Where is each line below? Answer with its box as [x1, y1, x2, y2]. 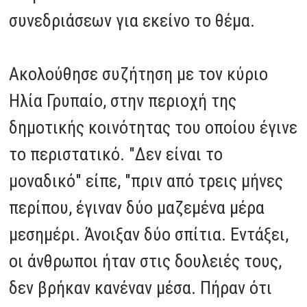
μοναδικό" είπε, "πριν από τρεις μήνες [9, 170, 284, 191]
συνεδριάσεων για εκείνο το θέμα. [9, 10, 256, 31]
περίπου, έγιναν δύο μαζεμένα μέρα [9, 197, 265, 218]
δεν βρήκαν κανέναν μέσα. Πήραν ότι [9, 277, 273, 298]
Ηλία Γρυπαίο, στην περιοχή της [9, 90, 237, 111]
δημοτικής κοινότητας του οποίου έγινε [9, 116, 298, 138]
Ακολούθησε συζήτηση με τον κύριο [9, 63, 269, 84]
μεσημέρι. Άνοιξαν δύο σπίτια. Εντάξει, [9, 223, 289, 245]
